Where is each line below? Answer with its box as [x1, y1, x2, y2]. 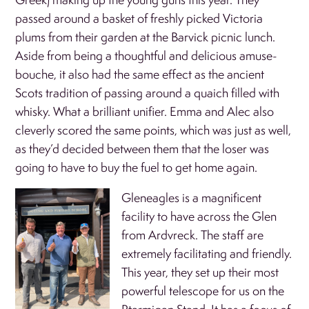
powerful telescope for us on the [121, 282, 285, 299]
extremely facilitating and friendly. [121, 245, 292, 261]
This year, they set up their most [121, 263, 279, 280]
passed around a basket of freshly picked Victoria [15, 10, 263, 26]
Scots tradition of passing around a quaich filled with [15, 84, 280, 101]
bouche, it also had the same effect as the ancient [15, 66, 265, 82]
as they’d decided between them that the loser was [15, 140, 270, 157]
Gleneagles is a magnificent [121, 189, 262, 206]
